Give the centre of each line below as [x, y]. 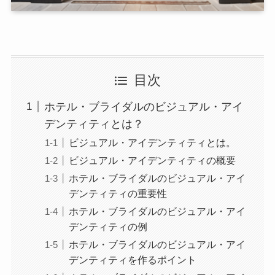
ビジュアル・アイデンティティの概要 [152, 161]
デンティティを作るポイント [132, 260]
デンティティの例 [108, 227]
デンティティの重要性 [118, 194]
